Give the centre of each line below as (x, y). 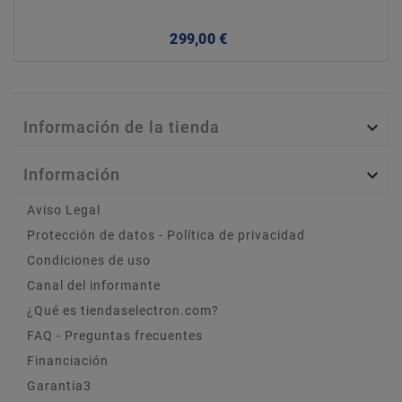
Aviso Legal (64, 210)
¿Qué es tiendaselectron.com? (123, 310)
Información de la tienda (122, 127)
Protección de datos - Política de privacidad (166, 235)
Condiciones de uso (89, 260)
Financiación (68, 360)
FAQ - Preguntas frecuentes (115, 335)
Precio (252, 36)
